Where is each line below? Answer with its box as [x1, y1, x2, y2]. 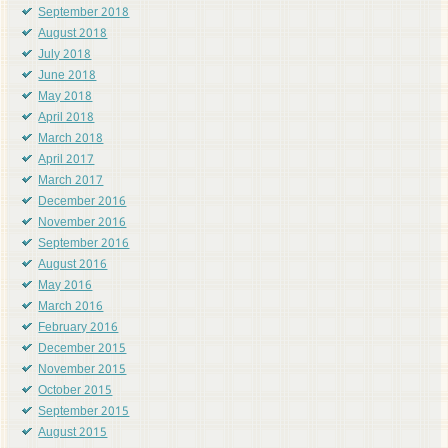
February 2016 [38, 318, 119, 339]
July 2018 [38, 45, 92, 66]
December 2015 [38, 339, 127, 360]
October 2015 [38, 381, 113, 402]
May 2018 [38, 87, 93, 108]
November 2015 [38, 360, 127, 381]
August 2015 [38, 423, 108, 444]
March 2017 [38, 171, 104, 192]
